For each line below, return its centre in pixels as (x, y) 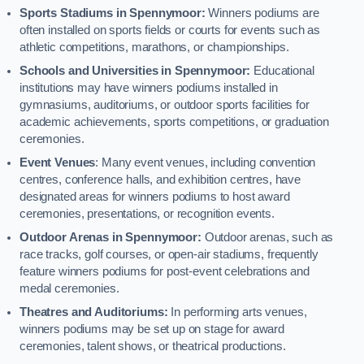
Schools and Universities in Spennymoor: (135, 70)
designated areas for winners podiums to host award (155, 196)
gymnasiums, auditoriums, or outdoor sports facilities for (165, 104)
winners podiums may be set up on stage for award (152, 329)
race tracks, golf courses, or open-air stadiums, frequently (169, 254)
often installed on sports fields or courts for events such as (170, 30)
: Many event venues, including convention (206, 162)
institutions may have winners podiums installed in (149, 87)
